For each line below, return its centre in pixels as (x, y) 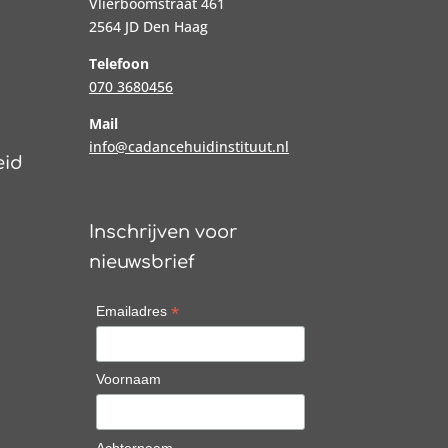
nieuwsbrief (142, 261)
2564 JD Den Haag (149, 26)
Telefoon (119, 63)
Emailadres (133, 310)
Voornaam (128, 379)
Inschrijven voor (163, 231)
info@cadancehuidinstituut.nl (189, 146)
